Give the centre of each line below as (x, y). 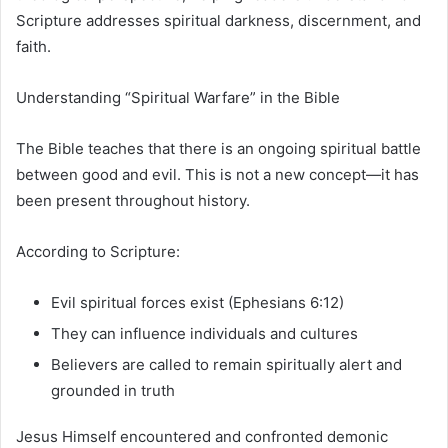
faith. (33, 46)
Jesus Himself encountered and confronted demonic (202, 436)
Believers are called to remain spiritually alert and (226, 364)
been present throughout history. (133, 200)
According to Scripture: (98, 251)
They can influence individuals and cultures (204, 333)
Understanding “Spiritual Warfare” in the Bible (178, 97)
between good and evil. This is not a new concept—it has (217, 174)
